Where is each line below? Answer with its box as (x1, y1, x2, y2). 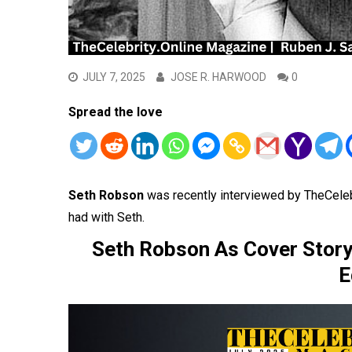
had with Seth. (68, 209, 145, 225)
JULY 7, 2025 (82, 70, 145, 83)
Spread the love (68, 104, 163, 119)
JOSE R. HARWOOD (170, 70, 266, 83)
